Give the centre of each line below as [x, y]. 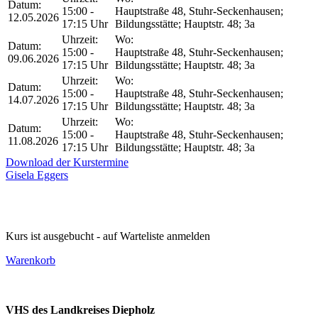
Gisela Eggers [37, 175]
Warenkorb [31, 260]
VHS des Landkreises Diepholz [80, 309]
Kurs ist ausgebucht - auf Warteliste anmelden [108, 236]
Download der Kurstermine [67, 162]
